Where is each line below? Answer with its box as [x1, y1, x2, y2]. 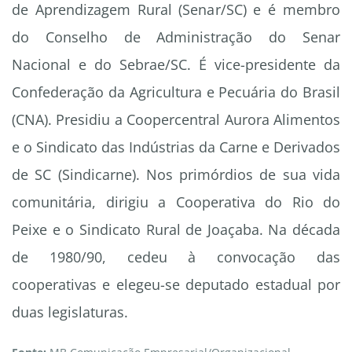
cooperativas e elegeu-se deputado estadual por [12, 275, 340, 295]
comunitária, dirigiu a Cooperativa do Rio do [12, 192, 340, 212]
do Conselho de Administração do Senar [12, 27, 340, 47]
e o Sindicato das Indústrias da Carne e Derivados [12, 137, 340, 157]
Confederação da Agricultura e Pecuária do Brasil [12, 82, 340, 102]
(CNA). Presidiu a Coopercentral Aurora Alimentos [12, 110, 340, 130]
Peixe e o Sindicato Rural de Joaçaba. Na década [12, 220, 340, 240]
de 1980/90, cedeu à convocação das [12, 247, 340, 267]
